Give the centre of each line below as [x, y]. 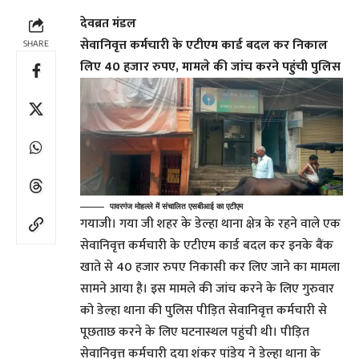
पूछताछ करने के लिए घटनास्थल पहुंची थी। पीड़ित [195, 333]
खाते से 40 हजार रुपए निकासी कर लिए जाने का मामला [210, 268]
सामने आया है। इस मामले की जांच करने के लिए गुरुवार [207, 289]
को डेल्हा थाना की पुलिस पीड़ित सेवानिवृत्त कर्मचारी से [204, 311]
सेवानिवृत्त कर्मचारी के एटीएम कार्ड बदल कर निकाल [204, 45]
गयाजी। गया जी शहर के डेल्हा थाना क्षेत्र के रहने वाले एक [210, 224]
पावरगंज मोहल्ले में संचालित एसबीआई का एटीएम [176, 206]
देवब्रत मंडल [108, 23]
